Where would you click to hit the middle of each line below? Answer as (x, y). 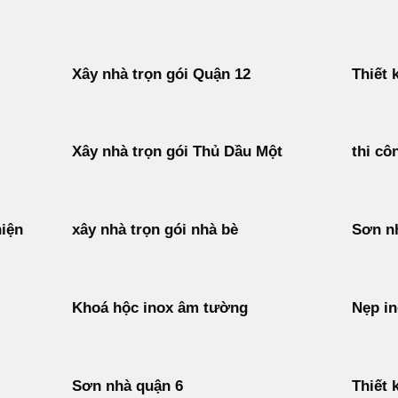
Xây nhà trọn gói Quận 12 (161, 75)
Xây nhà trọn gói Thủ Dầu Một (177, 152)
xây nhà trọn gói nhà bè (155, 230)
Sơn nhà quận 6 (127, 386)
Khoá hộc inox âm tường (159, 308)
